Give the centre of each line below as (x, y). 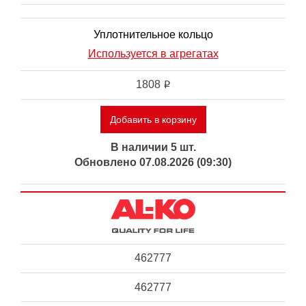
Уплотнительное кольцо (153, 35)
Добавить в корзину (153, 120)
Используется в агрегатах (153, 54)
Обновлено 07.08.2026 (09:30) (153, 163)
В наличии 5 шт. (153, 148)
